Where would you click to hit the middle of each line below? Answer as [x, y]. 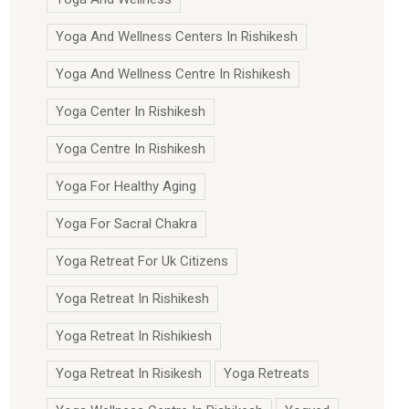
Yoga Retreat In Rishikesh [132, 299]
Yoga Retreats [267, 373]
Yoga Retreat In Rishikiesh [134, 336]
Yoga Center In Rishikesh [131, 111]
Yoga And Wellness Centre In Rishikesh [173, 74]
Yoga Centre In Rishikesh [131, 149]
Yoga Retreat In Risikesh [129, 373]
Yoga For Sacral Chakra [126, 224]
